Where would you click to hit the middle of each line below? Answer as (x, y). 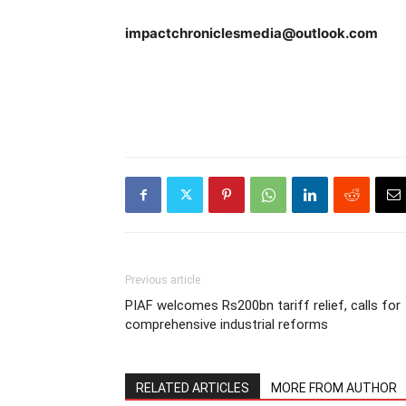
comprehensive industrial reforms (227, 324)
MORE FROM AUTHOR (334, 388)
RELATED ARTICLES (193, 388)
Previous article (163, 280)
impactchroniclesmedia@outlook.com (251, 33)
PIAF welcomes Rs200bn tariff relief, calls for (263, 305)
